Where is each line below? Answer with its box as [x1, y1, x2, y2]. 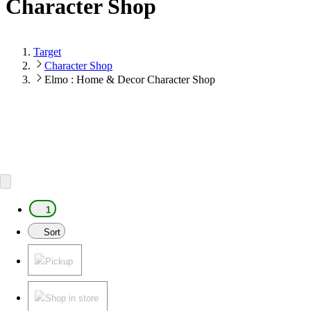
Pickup [45, 255, 73, 267]
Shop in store [45, 292, 99, 303]
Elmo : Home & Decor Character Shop [44, 73, 215, 85]
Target [33, 45, 61, 58]
